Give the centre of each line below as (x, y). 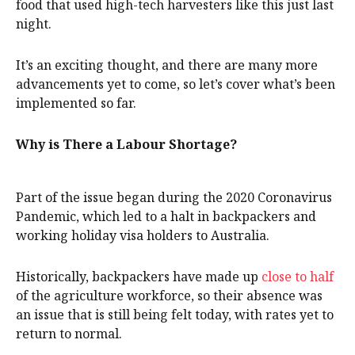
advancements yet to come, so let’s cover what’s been (176, 84)
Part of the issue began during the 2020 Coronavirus (174, 198)
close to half (298, 277)
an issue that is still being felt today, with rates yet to (175, 315)
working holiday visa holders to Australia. (143, 236)
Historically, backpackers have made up (139, 277)
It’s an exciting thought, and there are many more (167, 65)
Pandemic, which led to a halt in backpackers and (166, 217)
